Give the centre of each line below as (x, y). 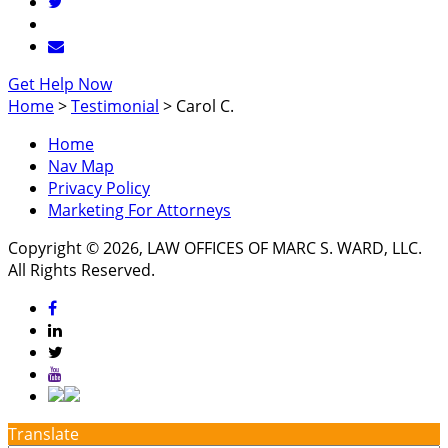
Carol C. (205, 106)
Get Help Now (60, 84)
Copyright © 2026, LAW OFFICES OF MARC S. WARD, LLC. (215, 248)
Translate (43, 434)
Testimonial (115, 106)
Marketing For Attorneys (139, 210)
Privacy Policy (99, 188)
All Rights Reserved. (81, 270)
